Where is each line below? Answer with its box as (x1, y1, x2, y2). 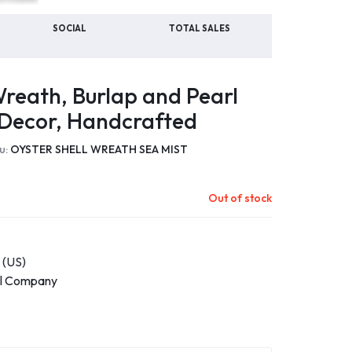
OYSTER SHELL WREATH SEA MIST (10, 142, 189, 157)
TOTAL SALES (169, 23, 231, 34)
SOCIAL (53, 23, 87, 34)
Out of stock (208, 191, 272, 206)
